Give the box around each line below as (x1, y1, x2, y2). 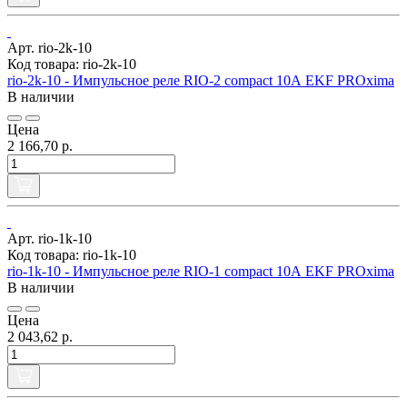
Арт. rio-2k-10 (7, 39, 92, 55)
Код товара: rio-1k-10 (7, 246, 136, 263)
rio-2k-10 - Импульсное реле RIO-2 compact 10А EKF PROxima (7, 72, 394, 88)
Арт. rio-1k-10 (7, 230, 92, 246)
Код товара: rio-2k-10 (7, 55, 136, 72)
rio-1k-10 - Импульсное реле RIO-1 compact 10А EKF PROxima (7, 263, 394, 279)
